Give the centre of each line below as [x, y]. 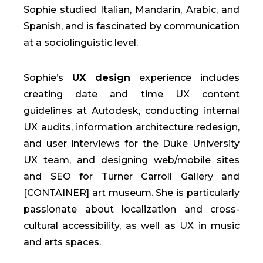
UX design [101, 77]
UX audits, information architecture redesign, [131, 127]
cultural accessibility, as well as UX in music [131, 225]
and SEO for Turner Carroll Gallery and [131, 176]
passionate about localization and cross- [131, 209]
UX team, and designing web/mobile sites [131, 160]
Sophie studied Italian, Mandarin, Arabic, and [131, 9]
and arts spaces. [62, 242]
